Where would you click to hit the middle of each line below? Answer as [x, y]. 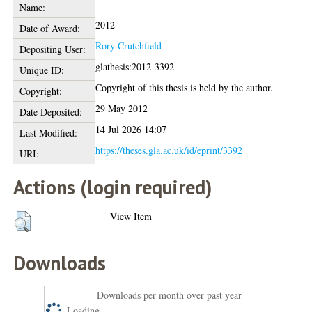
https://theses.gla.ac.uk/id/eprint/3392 [169, 150]
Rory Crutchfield [129, 45]
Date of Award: [49, 28]
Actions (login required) [113, 187]
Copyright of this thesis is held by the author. [185, 87]
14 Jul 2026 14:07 [131, 129]
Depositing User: [52, 49]
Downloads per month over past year [170, 295]
